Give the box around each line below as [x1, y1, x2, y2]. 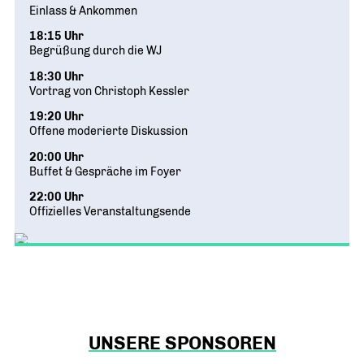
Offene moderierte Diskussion [29, 124, 188, 138]
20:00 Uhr [29, 149, 84, 163]
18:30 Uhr [29, 69, 84, 83]
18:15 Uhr [29, 29, 84, 43]
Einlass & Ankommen [29, 3, 137, 17]
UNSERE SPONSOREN [88, 331, 276, 354]
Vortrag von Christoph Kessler [29, 84, 189, 97]
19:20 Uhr [29, 110, 84, 123]
